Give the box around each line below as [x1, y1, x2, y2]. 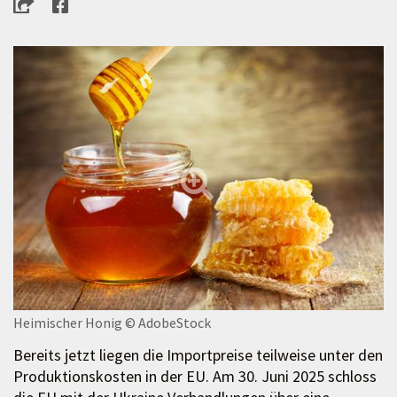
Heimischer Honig [13, 313, 122, 331]
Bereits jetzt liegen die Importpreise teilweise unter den [13, 344, 383, 365]
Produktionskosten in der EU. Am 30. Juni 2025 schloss [13, 365, 377, 386]
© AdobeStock [125, 313, 211, 331]
